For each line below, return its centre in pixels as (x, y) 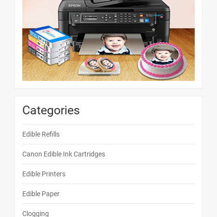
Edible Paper (41, 194)
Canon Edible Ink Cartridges (64, 154)
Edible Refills (41, 134)
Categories (51, 110)
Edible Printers (44, 174)
